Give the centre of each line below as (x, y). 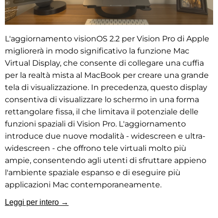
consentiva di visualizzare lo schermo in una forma (102, 100)
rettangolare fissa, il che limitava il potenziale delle (102, 112)
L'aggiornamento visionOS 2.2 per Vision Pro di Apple (107, 39)
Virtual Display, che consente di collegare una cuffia (104, 63)
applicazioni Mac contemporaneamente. (83, 185)
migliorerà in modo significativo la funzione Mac (97, 51)
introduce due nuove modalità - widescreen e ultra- (105, 136)
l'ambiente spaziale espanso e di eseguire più (93, 173)
